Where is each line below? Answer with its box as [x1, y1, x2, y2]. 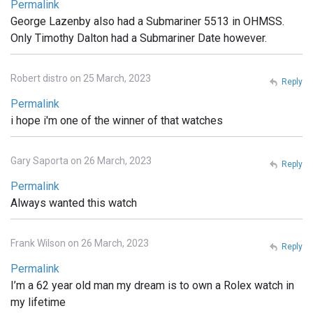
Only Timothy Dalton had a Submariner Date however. [10, 31, 267, 45]
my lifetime [10, 296, 66, 310]
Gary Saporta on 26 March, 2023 [10, 155, 152, 167]
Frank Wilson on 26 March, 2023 [10, 238, 149, 249]
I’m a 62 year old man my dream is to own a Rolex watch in [10, 279, 294, 293]
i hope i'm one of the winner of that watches [10, 114, 223, 128]
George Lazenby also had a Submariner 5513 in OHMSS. [10, 15, 284, 29]
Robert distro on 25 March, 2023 [10, 73, 151, 85]
